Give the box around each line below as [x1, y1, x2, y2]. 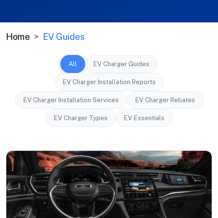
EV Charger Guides [93, 60, 149, 68]
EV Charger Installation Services [23, 96, 119, 104]
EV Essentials [124, 114, 164, 122]
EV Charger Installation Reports [62, 78, 156, 86]
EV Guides [43, 32, 85, 42]
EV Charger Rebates [135, 96, 195, 104]
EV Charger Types [54, 114, 108, 122]
